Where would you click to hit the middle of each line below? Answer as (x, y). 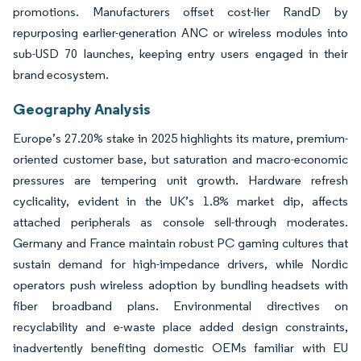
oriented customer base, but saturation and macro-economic (180, 159)
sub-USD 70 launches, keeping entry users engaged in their (180, 53)
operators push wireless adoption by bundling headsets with (180, 284)
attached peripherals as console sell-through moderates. (180, 222)
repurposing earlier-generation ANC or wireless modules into (180, 32)
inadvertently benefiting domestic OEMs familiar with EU (180, 347)
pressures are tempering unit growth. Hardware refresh (180, 180)
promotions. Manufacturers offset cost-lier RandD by (180, 11)
